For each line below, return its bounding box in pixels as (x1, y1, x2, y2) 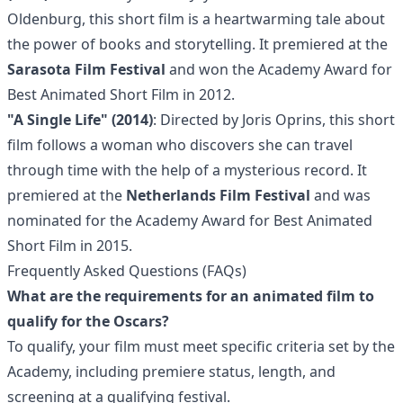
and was (310, 185, 371, 205)
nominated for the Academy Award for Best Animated (7, 210, 372, 230)
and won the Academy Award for (166, 59, 392, 79)
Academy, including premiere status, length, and (7, 362, 336, 381)
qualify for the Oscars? (7, 311, 169, 331)
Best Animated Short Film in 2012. (7, 85, 235, 104)
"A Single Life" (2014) (7, 110, 153, 130)
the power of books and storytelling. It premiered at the (7, 34, 388, 54)
